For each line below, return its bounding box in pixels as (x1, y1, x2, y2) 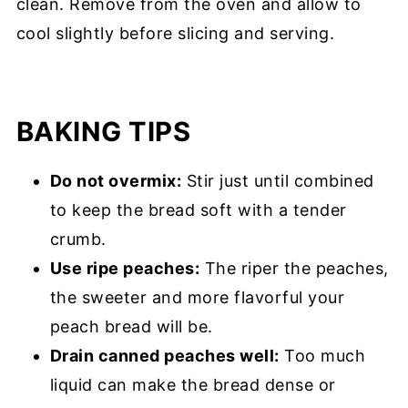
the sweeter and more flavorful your (49, 287, 345, 307)
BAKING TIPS (15, 115, 191, 148)
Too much (279, 345, 366, 365)
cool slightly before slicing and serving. (15, 23, 335, 43)
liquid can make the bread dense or (49, 374, 336, 394)
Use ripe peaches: (49, 258, 200, 278)
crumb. (49, 229, 107, 249)
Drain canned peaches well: (49, 345, 280, 365)
